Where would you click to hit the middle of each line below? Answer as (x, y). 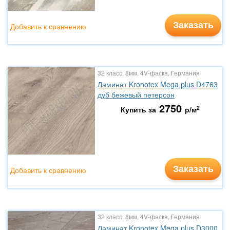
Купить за (138, 109)
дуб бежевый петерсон (136, 94)
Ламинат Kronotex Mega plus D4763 (158, 84)
